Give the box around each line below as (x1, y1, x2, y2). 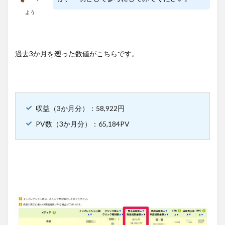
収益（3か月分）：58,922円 (36, 103, 125, 113)
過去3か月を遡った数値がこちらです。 (15, 49, 139, 58)
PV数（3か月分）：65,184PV (36, 119, 130, 128)
